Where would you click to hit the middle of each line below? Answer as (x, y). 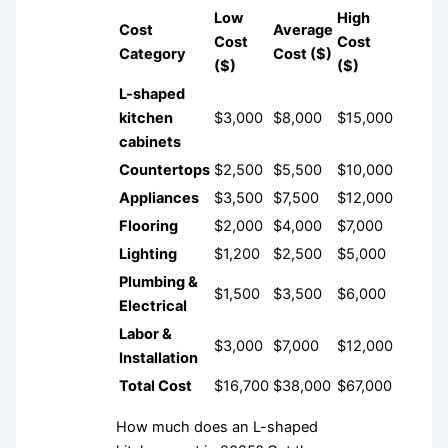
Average (302, 29)
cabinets (149, 141)
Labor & (145, 333)
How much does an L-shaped (216, 427)
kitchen (145, 117)
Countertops (164, 169)
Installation (158, 357)
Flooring (148, 225)
